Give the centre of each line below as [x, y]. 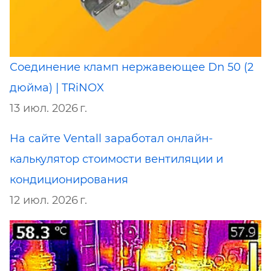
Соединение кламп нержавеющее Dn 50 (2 [132, 67]
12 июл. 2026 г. [48, 200]
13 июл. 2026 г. [48, 108]
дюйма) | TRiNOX [57, 87]
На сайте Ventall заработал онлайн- [111, 138]
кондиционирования [69, 179]
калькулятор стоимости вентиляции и [116, 159]
